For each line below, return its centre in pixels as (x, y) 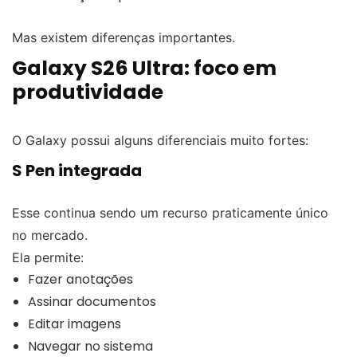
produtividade (88, 92)
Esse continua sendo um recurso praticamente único (170, 212)
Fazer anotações (80, 279)
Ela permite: (48, 257)
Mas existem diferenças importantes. (124, 37)
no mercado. (50, 235)
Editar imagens (75, 324)
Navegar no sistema (90, 346)
